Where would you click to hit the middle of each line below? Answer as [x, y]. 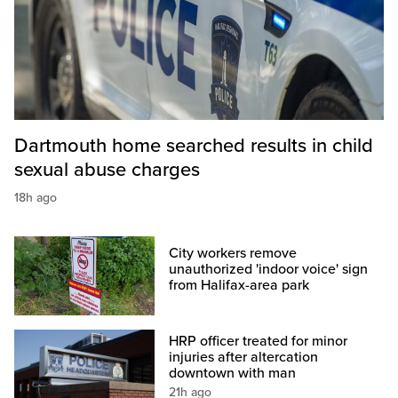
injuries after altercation [244, 357]
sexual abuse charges [107, 170]
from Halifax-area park [239, 286]
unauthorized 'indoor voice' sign [269, 270]
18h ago [36, 198]
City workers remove [233, 254]
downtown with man [233, 373]
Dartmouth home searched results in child [194, 146]
